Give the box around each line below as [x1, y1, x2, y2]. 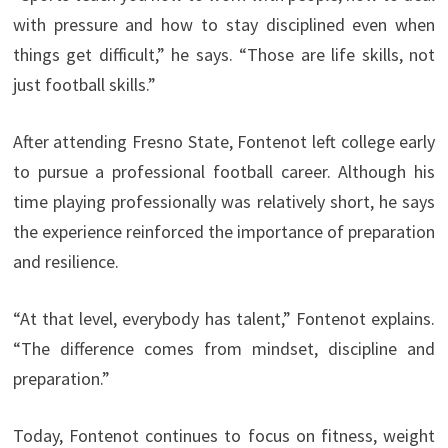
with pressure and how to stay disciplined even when [12, 13, 436, 37]
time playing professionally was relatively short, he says [12, 190, 436, 214]
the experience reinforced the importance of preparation [12, 220, 436, 244]
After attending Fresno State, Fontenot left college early [12, 130, 436, 154]
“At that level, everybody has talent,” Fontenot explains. [12, 307, 436, 331]
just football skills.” [12, 73, 156, 97]
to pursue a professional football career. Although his [12, 160, 436, 184]
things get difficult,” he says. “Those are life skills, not [12, 43, 436, 67]
